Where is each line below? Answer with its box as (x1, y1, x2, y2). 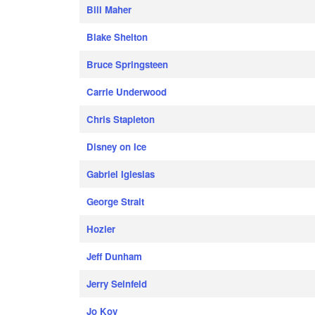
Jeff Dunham (86, 250, 143, 263)
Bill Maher (86, 3, 132, 16)
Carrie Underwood (86, 85, 167, 98)
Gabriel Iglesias (86, 167, 155, 181)
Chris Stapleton (86, 112, 155, 126)
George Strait (86, 195, 145, 208)
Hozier (86, 222, 116, 236)
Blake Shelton (86, 30, 148, 44)
